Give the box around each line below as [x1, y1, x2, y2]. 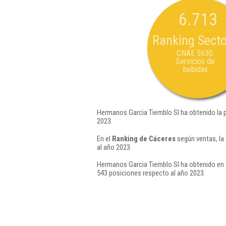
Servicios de [176, 56, 215, 66]
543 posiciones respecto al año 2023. [97, 168, 205, 178]
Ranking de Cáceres [112, 134, 176, 143]
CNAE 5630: [176, 48, 214, 58]
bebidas [183, 65, 208, 74]
